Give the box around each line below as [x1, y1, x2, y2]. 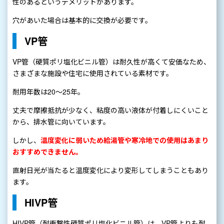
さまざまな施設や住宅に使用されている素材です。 [12, 68, 173, 78]
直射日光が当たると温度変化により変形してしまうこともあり [12, 165, 208, 175]
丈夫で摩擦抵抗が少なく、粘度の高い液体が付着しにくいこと [12, 105, 208, 115]
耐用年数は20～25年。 [12, 86, 84, 97]
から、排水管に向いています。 [12, 116, 110, 127]
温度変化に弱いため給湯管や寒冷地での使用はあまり [40, 135, 208, 145]
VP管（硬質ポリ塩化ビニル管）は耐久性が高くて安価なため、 [12, 56, 210, 67]
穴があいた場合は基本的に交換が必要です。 [12, 15, 152, 25]
